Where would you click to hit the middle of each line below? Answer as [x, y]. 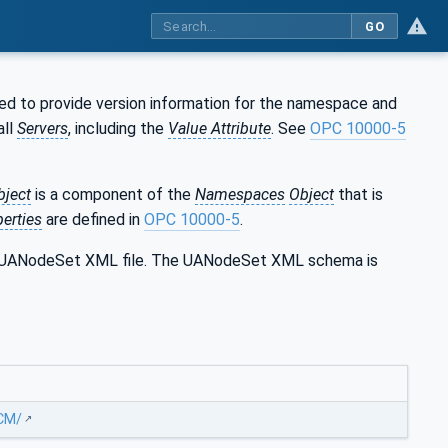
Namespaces [240, 194]
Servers [42, 128]
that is [358, 194]
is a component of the [113, 194]
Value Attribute [219, 128]
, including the [118, 128]
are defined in [93, 219]
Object [311, 194]
